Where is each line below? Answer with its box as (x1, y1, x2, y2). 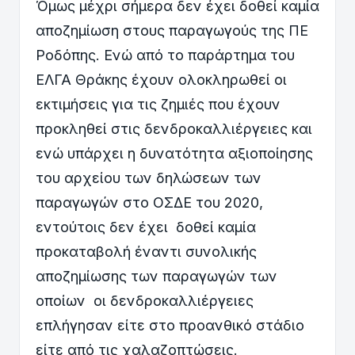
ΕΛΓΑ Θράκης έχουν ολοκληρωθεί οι (36, 71, 287, 88)
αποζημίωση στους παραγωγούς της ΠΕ (36, 21, 308, 39)
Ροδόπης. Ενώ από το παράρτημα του (36, 46, 295, 63)
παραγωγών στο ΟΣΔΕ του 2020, (36, 193, 263, 211)
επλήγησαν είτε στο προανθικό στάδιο (36, 316, 304, 334)
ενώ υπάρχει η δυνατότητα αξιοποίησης (36, 144, 313, 162)
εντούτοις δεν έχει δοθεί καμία (36, 218, 256, 235)
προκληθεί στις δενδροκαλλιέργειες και (36, 120, 312, 137)
